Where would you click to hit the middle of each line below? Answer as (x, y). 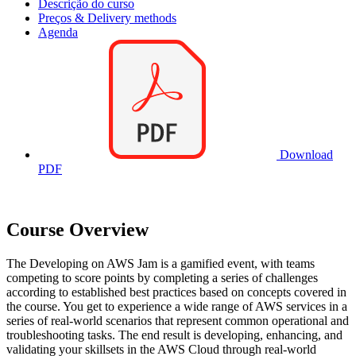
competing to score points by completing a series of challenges (162, 277)
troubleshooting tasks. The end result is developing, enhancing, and (174, 335)
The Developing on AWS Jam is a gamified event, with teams (161, 263)
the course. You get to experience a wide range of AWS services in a (177, 306)
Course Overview (77, 230)
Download (305, 155)
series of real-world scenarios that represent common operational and (178, 320)
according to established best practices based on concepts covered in (176, 292)
